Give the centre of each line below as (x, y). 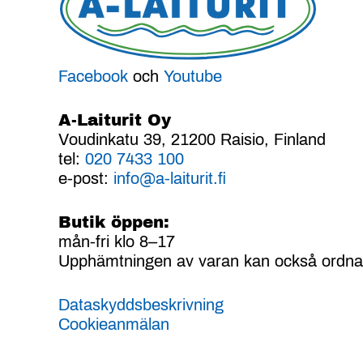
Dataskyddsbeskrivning (141, 304)
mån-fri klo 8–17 (117, 241)
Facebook (93, 76)
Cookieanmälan (114, 324)
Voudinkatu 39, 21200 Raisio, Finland (192, 139)
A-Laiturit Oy (115, 120)
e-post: (86, 178)
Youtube (193, 76)
